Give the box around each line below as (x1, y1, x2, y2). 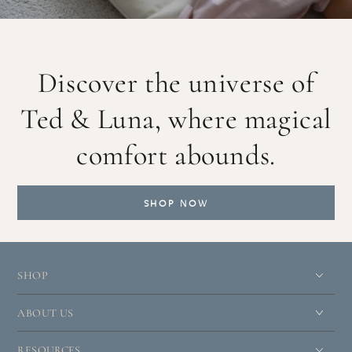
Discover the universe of (37, 65, 315, 100)
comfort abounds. (76, 137, 276, 172)
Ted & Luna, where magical (20, 101, 332, 136)
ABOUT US (17, 306, 74, 320)
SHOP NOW (143, 196, 209, 211)
